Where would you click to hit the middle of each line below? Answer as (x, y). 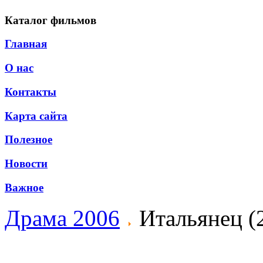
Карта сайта (36, 116)
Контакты (31, 92)
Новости (26, 164)
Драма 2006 (62, 218)
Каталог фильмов (50, 20)
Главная (26, 44)
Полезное (28, 140)
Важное (24, 187)
